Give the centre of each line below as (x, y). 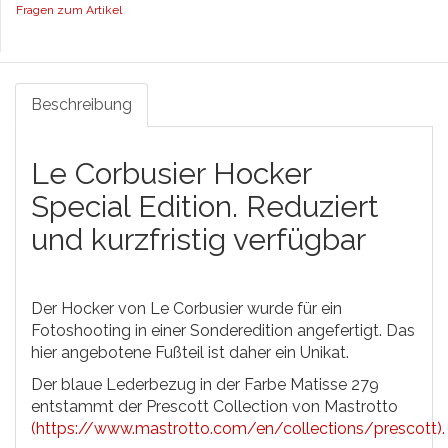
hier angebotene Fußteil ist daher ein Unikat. (192, 353)
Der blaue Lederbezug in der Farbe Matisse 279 (205, 385)
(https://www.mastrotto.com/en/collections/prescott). (238, 429)
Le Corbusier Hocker (171, 174)
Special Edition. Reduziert (205, 207)
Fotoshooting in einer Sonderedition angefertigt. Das (223, 331)
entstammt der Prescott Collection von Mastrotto (214, 407)
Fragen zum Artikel (69, 10)
